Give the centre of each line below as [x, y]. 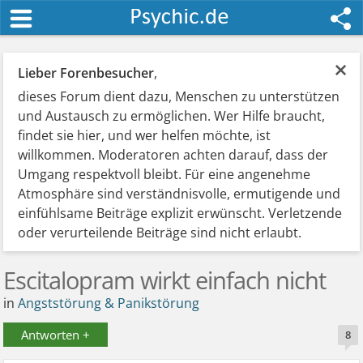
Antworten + [56, 335]
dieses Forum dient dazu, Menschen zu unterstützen [179, 96]
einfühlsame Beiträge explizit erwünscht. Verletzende [180, 213]
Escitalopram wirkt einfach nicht [165, 280]
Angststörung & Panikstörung [109, 303]
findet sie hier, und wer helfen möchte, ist [145, 135]
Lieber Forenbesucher [86, 73]
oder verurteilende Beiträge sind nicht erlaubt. [160, 233]
